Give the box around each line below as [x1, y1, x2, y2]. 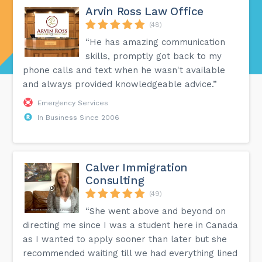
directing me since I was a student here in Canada [23, 219, 239, 230]
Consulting [85, 173, 144, 187]
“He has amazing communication [85, 36, 226, 47]
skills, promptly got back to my [85, 50, 222, 61]
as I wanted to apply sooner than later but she [23, 233, 227, 244]
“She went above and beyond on [85, 205, 226, 216]
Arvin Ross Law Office [85, 4, 204, 18]
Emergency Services [37, 98, 109, 107]
